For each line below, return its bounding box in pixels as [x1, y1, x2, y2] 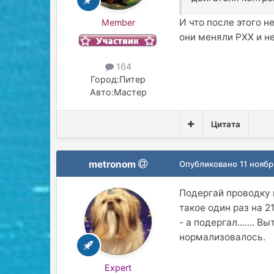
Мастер [113, 86, 147, 97]
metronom [89, 158, 136, 170]
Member [101, 17, 135, 28]
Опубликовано [179, 158, 240, 169]
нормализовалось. [179, 231, 266, 243]
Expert [105, 262, 132, 273]
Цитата [210, 119, 240, 129]
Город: [91, 73, 120, 84]
